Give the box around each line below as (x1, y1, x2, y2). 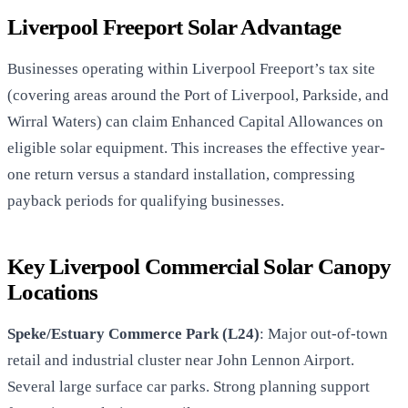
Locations (7, 279, 98, 304)
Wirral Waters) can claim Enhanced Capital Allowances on (7, 112, 383, 130)
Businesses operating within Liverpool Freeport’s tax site (7, 59, 375, 77)
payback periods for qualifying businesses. (7, 191, 284, 209)
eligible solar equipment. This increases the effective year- (7, 138, 385, 157)
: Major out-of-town (260, 324, 388, 342)
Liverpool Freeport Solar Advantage (7, 14, 342, 39)
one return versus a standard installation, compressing (7, 165, 355, 183)
